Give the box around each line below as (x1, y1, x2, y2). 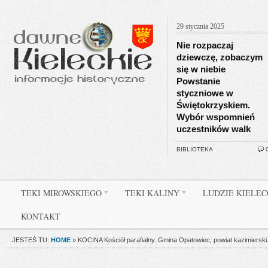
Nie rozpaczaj (176, 40, 233, 50)
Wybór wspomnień (176, 112, 255, 122)
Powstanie (176, 76, 220, 86)
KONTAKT (21, 211, 60, 222)
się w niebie (176, 64, 226, 74)
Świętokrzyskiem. (176, 100, 250, 110)
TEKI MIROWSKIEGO (21, 187, 102, 199)
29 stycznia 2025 (176, 22, 224, 31)
